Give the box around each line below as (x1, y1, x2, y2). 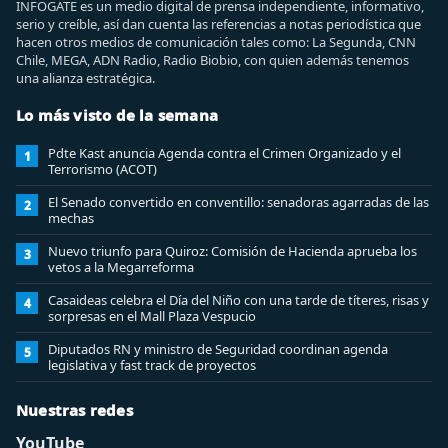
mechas (48, 209, 94, 227)
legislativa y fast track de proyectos (48, 356, 256, 374)
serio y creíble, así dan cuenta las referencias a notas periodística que (16, 15, 421, 33)
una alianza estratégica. (16, 69, 155, 87)
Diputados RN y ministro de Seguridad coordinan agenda (48, 340, 388, 358)
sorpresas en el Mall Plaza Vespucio (48, 307, 256, 325)
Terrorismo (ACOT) (48, 160, 157, 178)
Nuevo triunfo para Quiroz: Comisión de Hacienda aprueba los (48, 242, 417, 260)
